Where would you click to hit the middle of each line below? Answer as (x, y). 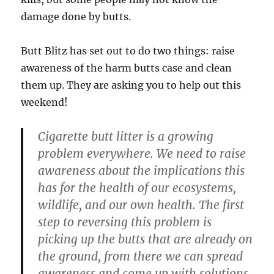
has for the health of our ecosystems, (137, 188)
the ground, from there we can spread (141, 257)
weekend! (45, 102)
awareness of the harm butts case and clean (127, 68)
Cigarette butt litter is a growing (126, 137)
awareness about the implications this (142, 171)
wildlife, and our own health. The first (141, 205)
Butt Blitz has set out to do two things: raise (128, 51)
